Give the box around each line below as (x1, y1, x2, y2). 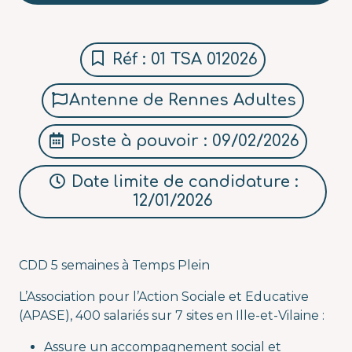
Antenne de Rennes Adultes (69, 91, 296, 109)
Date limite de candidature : (67, 173, 299, 191)
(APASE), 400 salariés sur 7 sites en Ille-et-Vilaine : (19, 308, 324, 323)
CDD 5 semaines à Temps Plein (19, 258, 210, 273)
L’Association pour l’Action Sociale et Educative (19, 289, 309, 304)
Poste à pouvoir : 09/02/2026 (66, 132, 299, 150)
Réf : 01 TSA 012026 (108, 50, 258, 68)
